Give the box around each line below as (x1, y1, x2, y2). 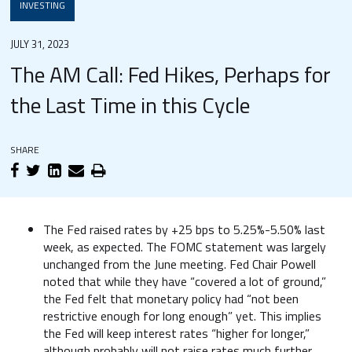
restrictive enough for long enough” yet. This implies (43, 306, 321, 325)
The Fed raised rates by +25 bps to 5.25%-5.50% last (43, 220, 325, 239)
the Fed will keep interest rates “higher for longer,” (43, 324, 310, 343)
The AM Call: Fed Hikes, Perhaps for (10, 57, 332, 91)
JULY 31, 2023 (10, 36, 70, 52)
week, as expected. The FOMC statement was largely (43, 237, 326, 256)
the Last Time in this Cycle (10, 88, 251, 122)
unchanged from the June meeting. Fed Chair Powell (43, 255, 316, 273)
